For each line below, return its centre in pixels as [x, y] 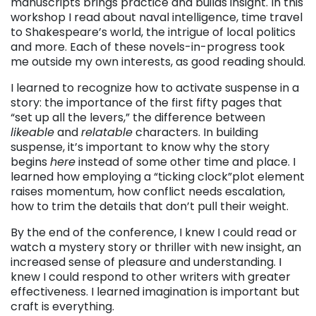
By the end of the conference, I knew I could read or [154, 232]
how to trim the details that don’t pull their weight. [150, 206]
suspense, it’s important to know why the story [140, 147]
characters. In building [195, 132]
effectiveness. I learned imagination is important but [155, 291]
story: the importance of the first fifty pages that [146, 102]
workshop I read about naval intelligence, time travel [157, 17]
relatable [107, 132]
